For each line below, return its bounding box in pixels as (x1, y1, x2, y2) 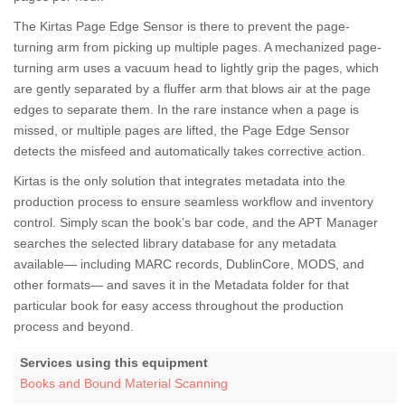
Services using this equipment (20, 355, 208, 371)
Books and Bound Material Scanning (20, 376, 228, 391)
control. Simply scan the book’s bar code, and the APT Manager (14, 215, 378, 231)
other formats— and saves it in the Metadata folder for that (14, 278, 349, 293)
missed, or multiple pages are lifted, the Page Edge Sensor (14, 123, 350, 138)
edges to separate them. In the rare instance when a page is (14, 102, 359, 118)
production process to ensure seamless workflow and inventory (14, 194, 373, 210)
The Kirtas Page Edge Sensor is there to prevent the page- (14, 19, 350, 34)
